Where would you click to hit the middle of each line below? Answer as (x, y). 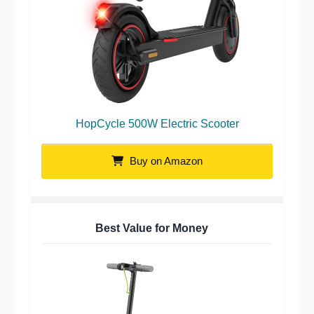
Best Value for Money (152, 228)
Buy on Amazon (165, 161)
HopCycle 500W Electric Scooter (157, 123)
